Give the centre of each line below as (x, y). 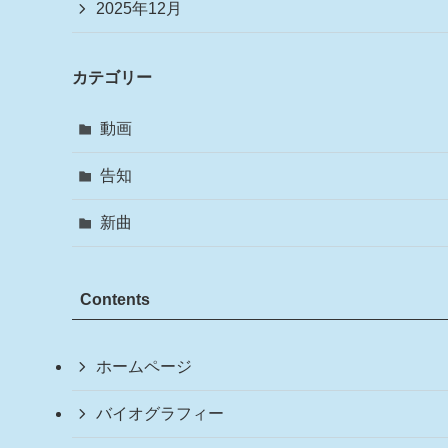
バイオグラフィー (160, 413)
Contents (115, 299)
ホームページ (144, 366)
